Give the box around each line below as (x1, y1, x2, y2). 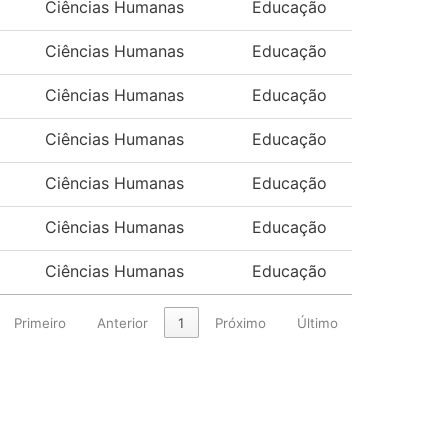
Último (296, 314, 338, 331)
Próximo (215, 314, 267, 331)
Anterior (96, 314, 148, 331)
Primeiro (14, 314, 67, 331)
